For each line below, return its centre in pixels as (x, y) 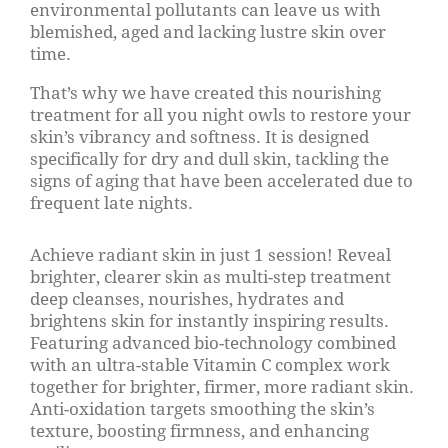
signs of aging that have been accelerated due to (221, 180)
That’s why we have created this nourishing (205, 92)
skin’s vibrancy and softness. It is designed (199, 136)
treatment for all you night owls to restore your (220, 114)
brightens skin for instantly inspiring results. (209, 320)
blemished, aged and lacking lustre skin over (208, 31)
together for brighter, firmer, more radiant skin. (222, 386)
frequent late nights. (113, 202)
